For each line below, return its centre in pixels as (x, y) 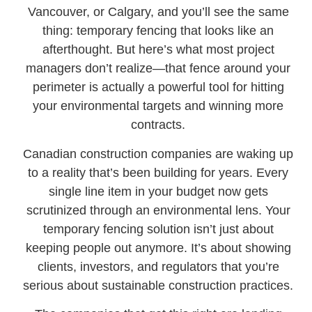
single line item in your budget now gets (158, 191)
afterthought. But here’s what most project (158, 50)
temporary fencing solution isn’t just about (158, 229)
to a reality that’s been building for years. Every (158, 172)
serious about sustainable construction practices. (158, 285)
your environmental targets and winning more (158, 106)
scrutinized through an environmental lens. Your (158, 210)
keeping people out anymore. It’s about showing (158, 248)
